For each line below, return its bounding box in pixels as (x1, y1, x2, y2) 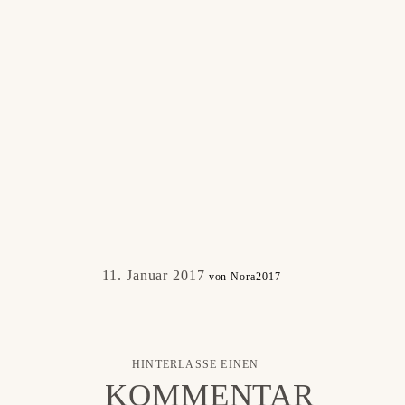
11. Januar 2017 (102, 268, 205, 284)
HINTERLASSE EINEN (132, 358, 259, 372)
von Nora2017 (208, 270, 281, 284)
